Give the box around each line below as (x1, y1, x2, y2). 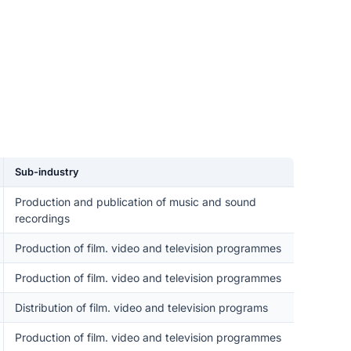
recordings (14, 212, 70, 225)
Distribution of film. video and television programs (14, 301, 268, 314)
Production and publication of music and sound (14, 195, 256, 208)
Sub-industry (14, 166, 79, 178)
